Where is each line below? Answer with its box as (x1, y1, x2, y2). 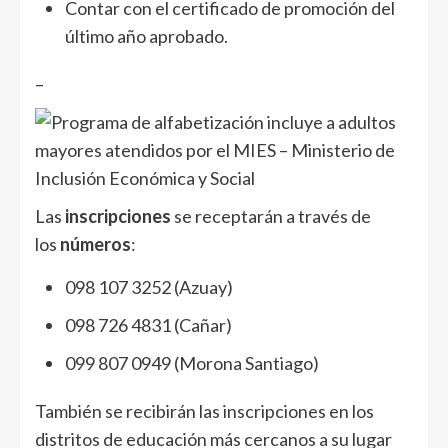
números (57, 232, 131, 255)
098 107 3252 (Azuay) (65, 275, 233, 298)
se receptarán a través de (171, 204, 371, 227)
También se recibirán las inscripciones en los (35, 399, 374, 422)
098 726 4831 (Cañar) (65, 313, 232, 336)
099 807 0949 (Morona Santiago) (65, 351, 319, 374)
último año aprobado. (65, 24, 228, 47)
